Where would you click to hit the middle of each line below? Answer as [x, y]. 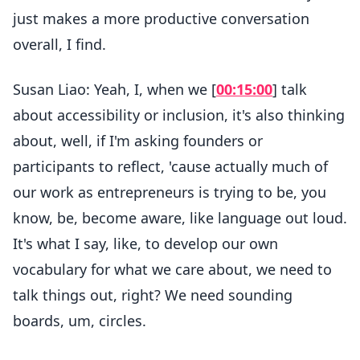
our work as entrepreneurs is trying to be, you [170, 192]
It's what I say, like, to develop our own [145, 243]
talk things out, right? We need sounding [153, 295]
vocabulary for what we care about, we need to [172, 269]
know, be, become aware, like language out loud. [180, 218]
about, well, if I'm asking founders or [138, 141]
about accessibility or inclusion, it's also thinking [179, 115]
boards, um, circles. [80, 321]
